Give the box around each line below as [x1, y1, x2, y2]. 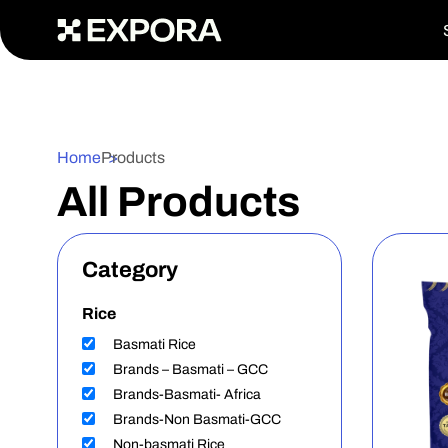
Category [82, 258, 178, 282]
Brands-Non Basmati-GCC [113, 412, 281, 427]
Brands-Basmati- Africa [113, 387, 261, 402]
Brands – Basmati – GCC [113, 362, 268, 377]
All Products [57, 179, 300, 225]
